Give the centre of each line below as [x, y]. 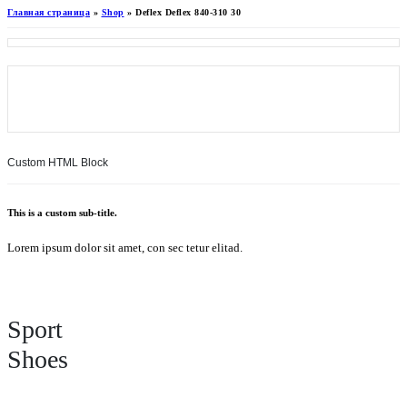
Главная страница [49, 12]
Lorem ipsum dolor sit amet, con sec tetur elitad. [125, 247]
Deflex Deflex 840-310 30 [188, 12]
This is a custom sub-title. [62, 212]
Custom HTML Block [58, 163]
